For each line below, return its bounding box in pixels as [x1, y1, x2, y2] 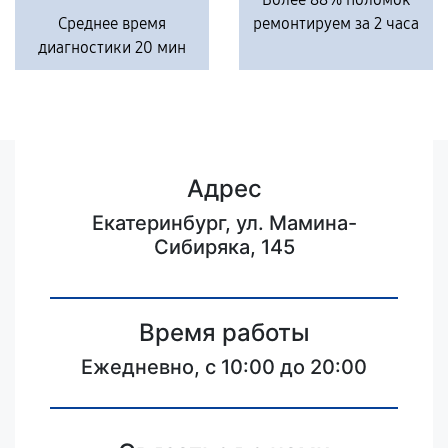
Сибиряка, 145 [153, 235, 295, 259]
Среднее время [58, 14, 166, 33]
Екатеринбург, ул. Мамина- [91, 211, 357, 235]
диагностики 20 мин [38, 38, 186, 57]
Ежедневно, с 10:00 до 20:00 [81, 355, 367, 379]
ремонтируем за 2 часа [253, 14, 419, 33]
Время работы [138, 318, 310, 347]
